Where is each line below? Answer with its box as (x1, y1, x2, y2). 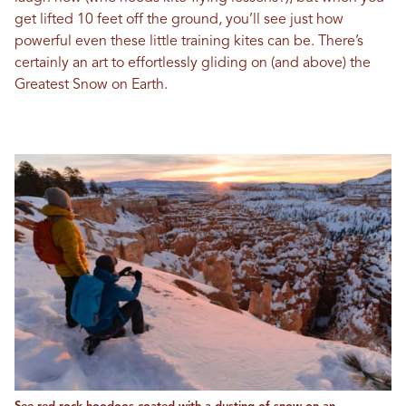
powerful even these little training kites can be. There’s (14, 34, 363, 50)
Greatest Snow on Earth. (14, 78, 168, 93)
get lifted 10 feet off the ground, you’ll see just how (14, 13, 343, 28)
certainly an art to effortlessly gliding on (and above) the (14, 56, 371, 72)
